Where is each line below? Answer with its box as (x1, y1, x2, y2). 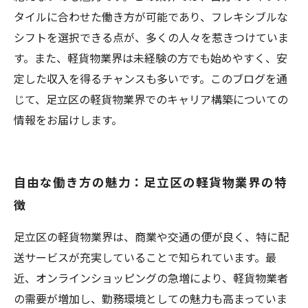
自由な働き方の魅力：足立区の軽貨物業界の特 (14, 173, 287, 190)
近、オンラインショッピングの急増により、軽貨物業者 (14, 269, 288, 286)
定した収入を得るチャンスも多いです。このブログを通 (14, 70, 287, 87)
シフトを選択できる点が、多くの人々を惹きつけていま (14, 29, 289, 45)
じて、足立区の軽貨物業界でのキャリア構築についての (14, 91, 288, 107)
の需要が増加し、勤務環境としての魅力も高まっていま (14, 290, 287, 307)
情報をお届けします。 (14, 111, 122, 128)
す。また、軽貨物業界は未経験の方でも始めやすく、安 (14, 49, 287, 66)
